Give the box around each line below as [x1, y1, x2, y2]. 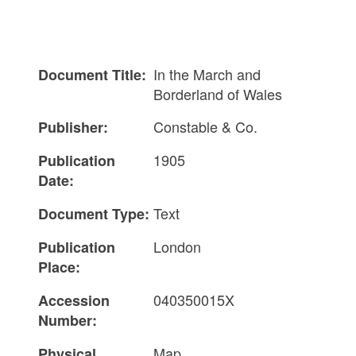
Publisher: [38, 116, 108, 137]
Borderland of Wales [153, 83, 282, 104]
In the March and [153, 63, 261, 84]
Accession [38, 289, 110, 311]
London [153, 235, 201, 257]
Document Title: [38, 64, 146, 85]
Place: [38, 256, 80, 277]
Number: [38, 309, 97, 331]
